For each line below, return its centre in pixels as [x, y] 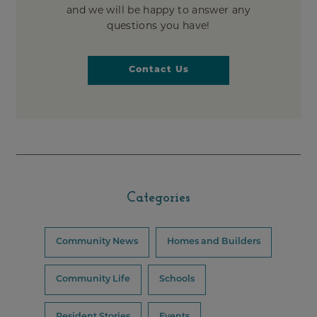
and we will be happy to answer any [158, 11]
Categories [158, 198]
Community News [97, 242]
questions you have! [158, 26]
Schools [177, 279]
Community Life [93, 279]
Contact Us [158, 70]
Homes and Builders [214, 242]
